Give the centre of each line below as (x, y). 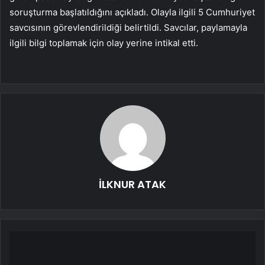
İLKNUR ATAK (132, 185)
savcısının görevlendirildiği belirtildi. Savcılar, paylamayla (128, 28)
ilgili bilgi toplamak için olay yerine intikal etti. (104, 43)
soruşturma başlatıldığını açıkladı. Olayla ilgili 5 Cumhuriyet (132, 12)
